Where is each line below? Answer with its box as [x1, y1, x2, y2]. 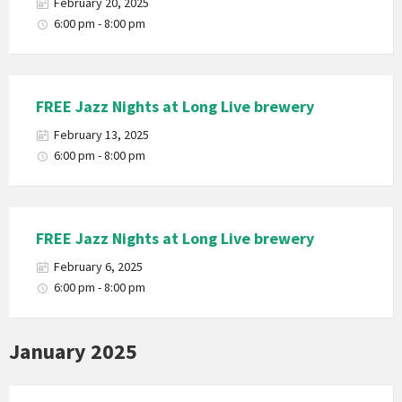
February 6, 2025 [54, 258, 143, 275]
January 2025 [9, 337, 137, 365]
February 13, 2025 [54, 127, 149, 143]
